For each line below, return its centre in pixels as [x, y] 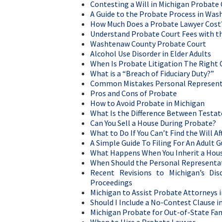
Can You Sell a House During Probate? [153, 123]
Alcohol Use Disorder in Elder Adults [151, 54]
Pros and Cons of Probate [134, 93]
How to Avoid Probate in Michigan [147, 103]
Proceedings [111, 183]
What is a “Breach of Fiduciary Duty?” [152, 74]
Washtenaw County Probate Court [148, 44]
